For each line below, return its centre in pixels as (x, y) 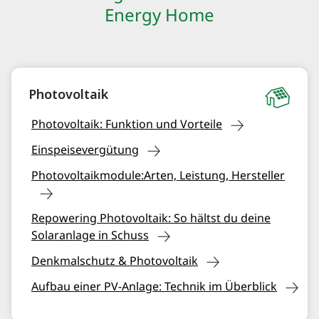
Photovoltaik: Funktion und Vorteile (127, 125)
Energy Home (159, 16)
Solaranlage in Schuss (90, 236)
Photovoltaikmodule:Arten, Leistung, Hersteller (158, 176)
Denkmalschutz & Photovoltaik (115, 261)
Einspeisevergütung (85, 150)
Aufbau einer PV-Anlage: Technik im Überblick (154, 287)
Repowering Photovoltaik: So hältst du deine (151, 219)
